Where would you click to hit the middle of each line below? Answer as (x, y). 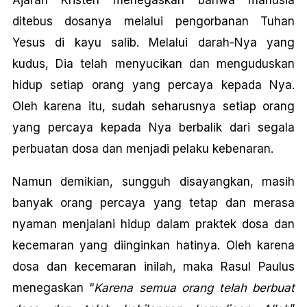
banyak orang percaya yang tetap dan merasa (153, 203)
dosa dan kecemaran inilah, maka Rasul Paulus (153, 267)
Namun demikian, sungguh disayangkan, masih (153, 182)
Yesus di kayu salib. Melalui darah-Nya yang (153, 42)
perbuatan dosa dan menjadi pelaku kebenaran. (143, 149)
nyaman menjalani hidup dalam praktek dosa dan (153, 224)
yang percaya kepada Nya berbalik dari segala (153, 127)
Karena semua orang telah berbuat (195, 288)
